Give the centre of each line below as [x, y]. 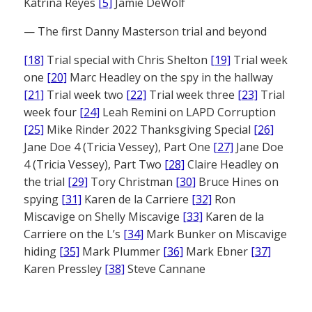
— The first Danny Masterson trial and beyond [145, 31]
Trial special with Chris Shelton [127, 60]
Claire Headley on [232, 164]
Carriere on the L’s [73, 234]
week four [52, 112]
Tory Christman [132, 181]
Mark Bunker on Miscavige [215, 234]
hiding [41, 251]
